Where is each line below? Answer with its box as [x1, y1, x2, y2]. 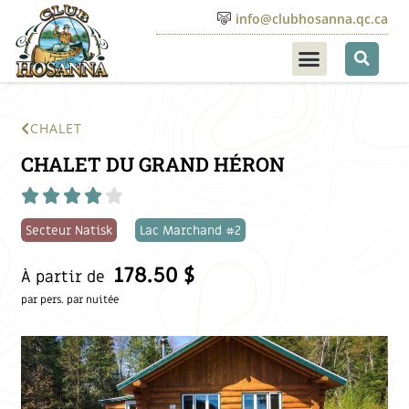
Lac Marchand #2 [140, 222, 242, 239]
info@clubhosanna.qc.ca [235, 9, 388, 27]
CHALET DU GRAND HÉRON [21, 150, 286, 177]
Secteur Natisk [26, 222, 113, 239]
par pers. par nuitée [21, 292, 120, 307]
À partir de [21, 266, 106, 288]
